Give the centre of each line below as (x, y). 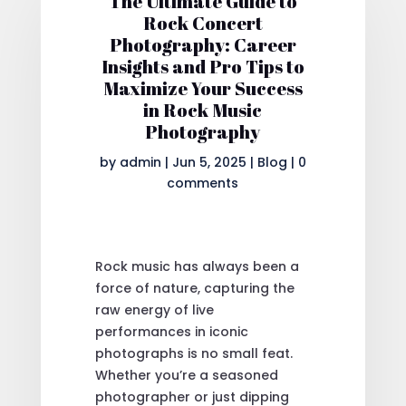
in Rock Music (203, 110)
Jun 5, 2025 (209, 162)
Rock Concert (203, 23)
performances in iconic (171, 331)
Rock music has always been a (197, 266)
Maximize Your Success (203, 88)
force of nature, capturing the (194, 288)
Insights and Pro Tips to (203, 66)
